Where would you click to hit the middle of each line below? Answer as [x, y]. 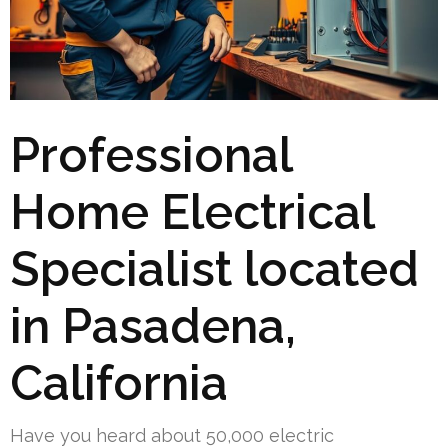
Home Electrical [192, 211]
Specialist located [214, 268]
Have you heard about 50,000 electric [172, 435]
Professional [151, 154]
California [119, 382]
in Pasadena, [153, 325]
